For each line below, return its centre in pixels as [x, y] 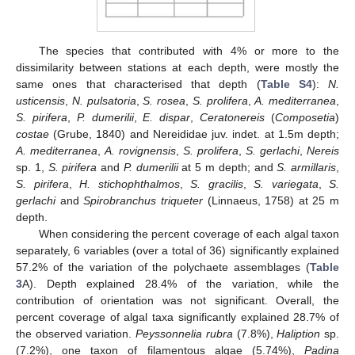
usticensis [40, 101]
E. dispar [167, 118]
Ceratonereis [233, 118]
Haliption [299, 334]
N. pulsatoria [104, 101]
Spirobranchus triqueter [143, 201]
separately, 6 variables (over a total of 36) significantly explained [177, 251]
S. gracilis [217, 184]
